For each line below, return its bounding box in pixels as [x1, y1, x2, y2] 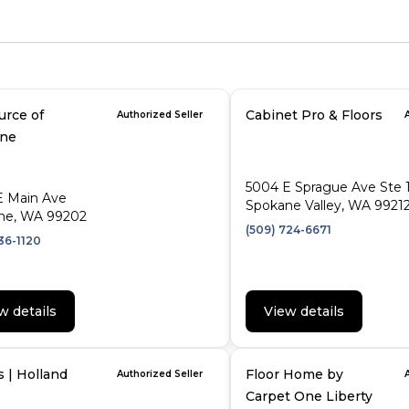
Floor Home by [246, 366, 343, 383]
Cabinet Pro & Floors [246, 107, 383, 123]
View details [264, 303, 344, 320]
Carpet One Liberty [246, 388, 372, 404]
